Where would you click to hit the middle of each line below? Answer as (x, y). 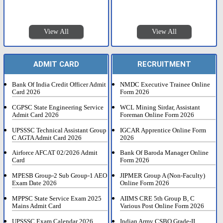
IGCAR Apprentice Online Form (163, 130)
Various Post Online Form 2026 (162, 206)
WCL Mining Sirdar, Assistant (160, 108)
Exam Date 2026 (35, 183)
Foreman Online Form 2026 (157, 115)
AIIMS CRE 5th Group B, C (158, 198)
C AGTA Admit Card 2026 (47, 138)
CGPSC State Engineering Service (58, 108)
